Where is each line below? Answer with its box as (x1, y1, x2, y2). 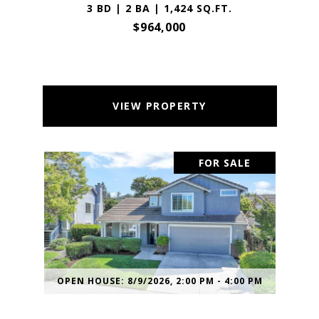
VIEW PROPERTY (113, 99, 206, 113)
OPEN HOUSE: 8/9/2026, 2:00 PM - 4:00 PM (56, 275, 263, 287)
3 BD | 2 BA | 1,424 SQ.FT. (87, 1, 232, 15)
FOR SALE (198, 156, 251, 169)
